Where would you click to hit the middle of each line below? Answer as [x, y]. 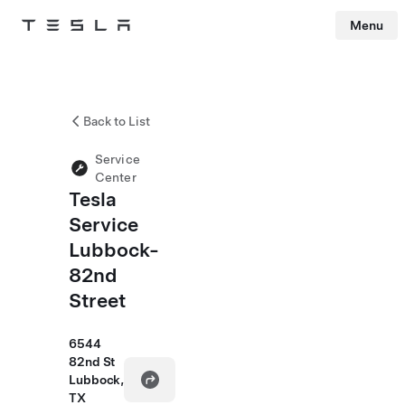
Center [116, 177]
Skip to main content [54, 50]
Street [97, 300]
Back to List [117, 121]
